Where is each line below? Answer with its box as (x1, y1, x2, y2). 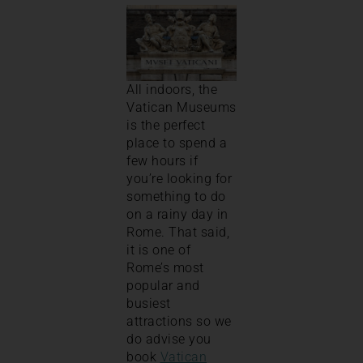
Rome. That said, (126, 224, 229, 241)
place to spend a (126, 135, 227, 152)
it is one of (126, 242, 190, 258)
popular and (126, 278, 200, 294)
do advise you (126, 331, 211, 348)
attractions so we (126, 314, 232, 330)
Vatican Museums (126, 100, 237, 116)
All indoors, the (126, 82, 217, 98)
